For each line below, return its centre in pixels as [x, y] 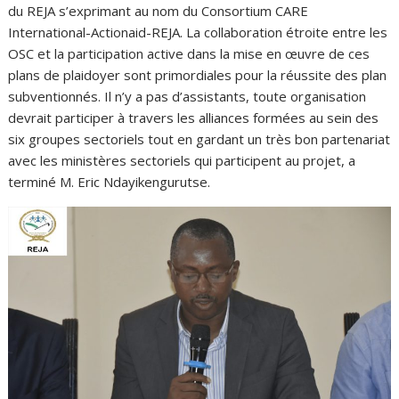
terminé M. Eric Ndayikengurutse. [110, 182]
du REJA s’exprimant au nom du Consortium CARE [159, 11]
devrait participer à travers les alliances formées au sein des [194, 118]
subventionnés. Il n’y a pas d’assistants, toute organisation [187, 96]
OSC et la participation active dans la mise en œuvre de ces [189, 53]
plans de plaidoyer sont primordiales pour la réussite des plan [198, 75]
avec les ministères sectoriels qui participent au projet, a [182, 160]
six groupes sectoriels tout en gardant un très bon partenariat [199, 139]
